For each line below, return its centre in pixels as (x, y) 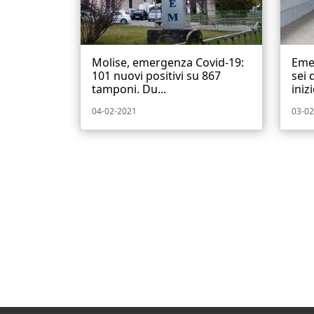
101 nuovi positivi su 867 (156, 76)
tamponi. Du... (129, 89)
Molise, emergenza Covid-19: (168, 63)
